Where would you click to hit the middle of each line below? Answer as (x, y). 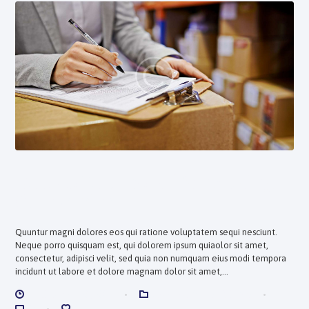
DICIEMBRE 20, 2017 (71, 295)
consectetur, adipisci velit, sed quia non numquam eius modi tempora (151, 259)
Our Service (66, 201)
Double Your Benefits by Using (145, 182)
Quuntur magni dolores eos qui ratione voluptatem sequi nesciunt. (147, 232)
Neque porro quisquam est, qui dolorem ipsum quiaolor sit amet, (142, 246)
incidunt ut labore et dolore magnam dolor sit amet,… (122, 272)
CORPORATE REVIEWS (202, 295)
